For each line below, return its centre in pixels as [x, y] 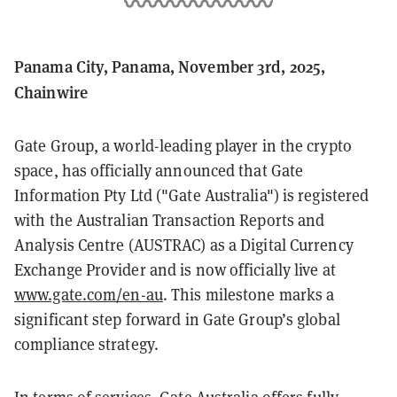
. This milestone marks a [249, 294]
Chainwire [51, 91]
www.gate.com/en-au [89, 294]
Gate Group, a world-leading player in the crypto [183, 145]
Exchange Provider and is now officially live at [175, 269]
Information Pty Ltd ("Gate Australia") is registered [192, 195]
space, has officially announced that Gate [159, 170]
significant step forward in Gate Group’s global [177, 319]
